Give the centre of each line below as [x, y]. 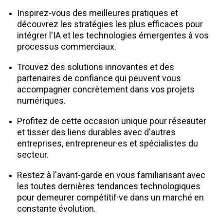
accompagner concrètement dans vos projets [106, 89]
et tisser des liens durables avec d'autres [96, 132]
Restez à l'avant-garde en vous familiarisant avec [111, 175]
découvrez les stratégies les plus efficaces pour [110, 24]
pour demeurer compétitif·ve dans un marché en [110, 197]
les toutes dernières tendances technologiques [109, 186]
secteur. [33, 154]
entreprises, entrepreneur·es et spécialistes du [108, 143]
